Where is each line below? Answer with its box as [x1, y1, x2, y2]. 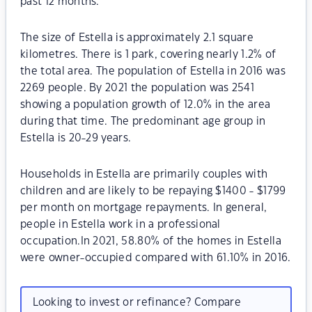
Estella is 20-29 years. [20, 133, 132, 143]
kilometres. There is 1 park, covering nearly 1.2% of [20, 49, 276, 60]
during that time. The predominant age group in [20, 116, 266, 127]
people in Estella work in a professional [20, 219, 221, 230]
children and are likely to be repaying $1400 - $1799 [20, 186, 286, 196]
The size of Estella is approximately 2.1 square [20, 33, 254, 43]
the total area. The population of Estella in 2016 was [20, 66, 286, 77]
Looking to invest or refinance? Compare [32, 297, 241, 308]
